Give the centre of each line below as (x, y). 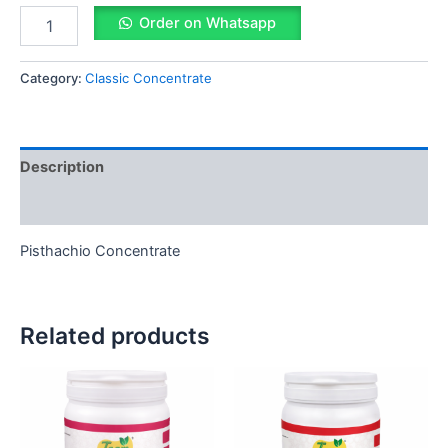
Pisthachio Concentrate (100, 251)
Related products (115, 335)
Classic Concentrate (148, 78)
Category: (52, 78)
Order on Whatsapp (207, 23)
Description (62, 166)
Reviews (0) (63, 205)
